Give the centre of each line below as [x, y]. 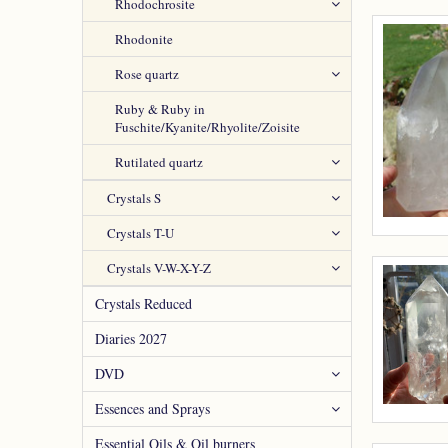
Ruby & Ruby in [160, 109]
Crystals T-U [140, 233]
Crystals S [134, 198]
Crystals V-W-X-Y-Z [159, 268]
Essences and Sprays [152, 408]
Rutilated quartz [159, 162]
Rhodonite [144, 39]
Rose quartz [147, 74]
